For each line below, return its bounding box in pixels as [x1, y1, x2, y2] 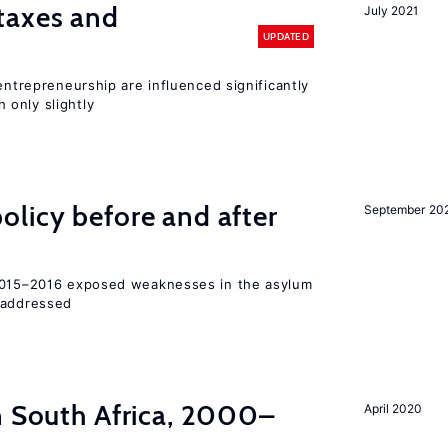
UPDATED [262, 29, 309, 43]
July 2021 [364, 3, 418, 18]
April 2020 [364, 401, 422, 416]
